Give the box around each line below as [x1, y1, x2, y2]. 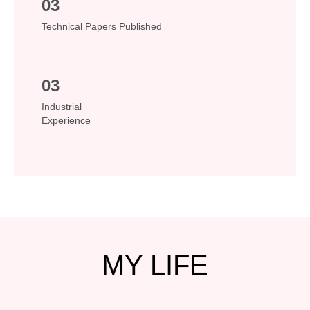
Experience [42, 114, 91, 126]
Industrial [42, 100, 82, 112]
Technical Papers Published [42, 20, 162, 32]
